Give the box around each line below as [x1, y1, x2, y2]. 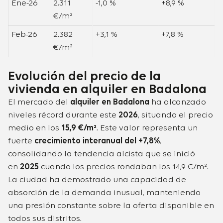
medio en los [8, 124, 61, 133]
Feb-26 [11, 30, 37, 39]
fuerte [8, 137, 34, 146]
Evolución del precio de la [8, 70, 161, 84]
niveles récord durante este [8, 111, 118, 120]
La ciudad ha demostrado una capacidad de [8, 176, 186, 185]
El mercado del [8, 98, 70, 107]
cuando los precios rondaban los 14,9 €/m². [39, 163, 209, 172]
